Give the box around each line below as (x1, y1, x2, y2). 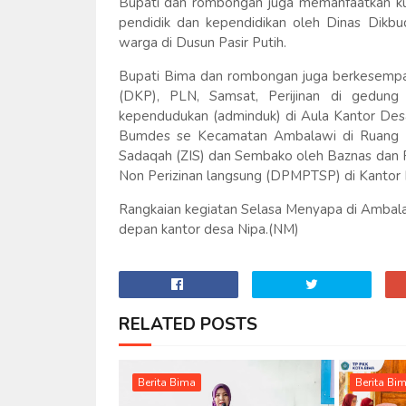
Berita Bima (137, 375, 196, 390)
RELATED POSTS (118, 313, 257, 336)
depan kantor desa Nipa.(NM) (118, 220, 299, 238)
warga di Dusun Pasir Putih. (118, 34, 286, 52)
